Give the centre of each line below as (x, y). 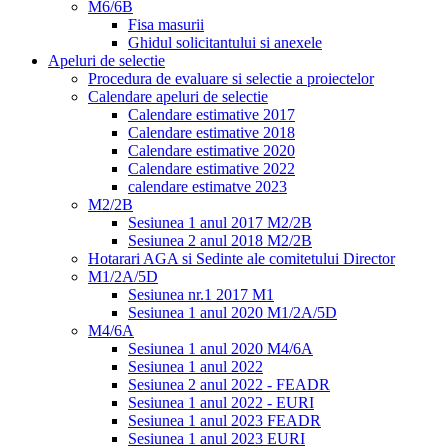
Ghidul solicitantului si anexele (225, 42)
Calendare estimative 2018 (211, 132)
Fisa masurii (166, 24)
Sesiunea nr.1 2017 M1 (201, 294)
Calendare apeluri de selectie (178, 96)
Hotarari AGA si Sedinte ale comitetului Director (241, 258)
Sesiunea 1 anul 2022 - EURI (221, 402)
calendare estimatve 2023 (207, 186)
